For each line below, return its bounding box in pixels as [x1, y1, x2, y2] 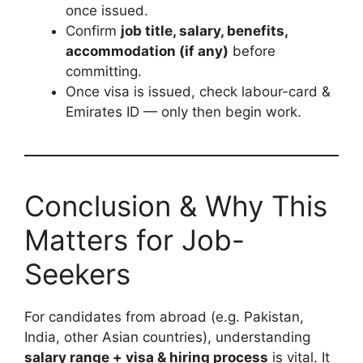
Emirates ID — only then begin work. [66, 104, 301, 120]
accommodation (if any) [66, 43, 228, 59]
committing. [66, 63, 142, 79]
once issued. [66, 2, 148, 19]
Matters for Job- [24, 223, 245, 257]
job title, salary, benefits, [121, 23, 288, 39]
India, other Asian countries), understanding [24, 329, 310, 345]
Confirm [66, 23, 121, 39]
